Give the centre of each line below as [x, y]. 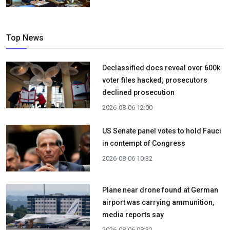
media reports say [133, 215]
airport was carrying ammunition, [158, 203]
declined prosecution [138, 93]
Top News [25, 38]
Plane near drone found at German [160, 190]
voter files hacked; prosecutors [155, 80]
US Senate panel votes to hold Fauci [161, 131]
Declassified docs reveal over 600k [161, 68]
